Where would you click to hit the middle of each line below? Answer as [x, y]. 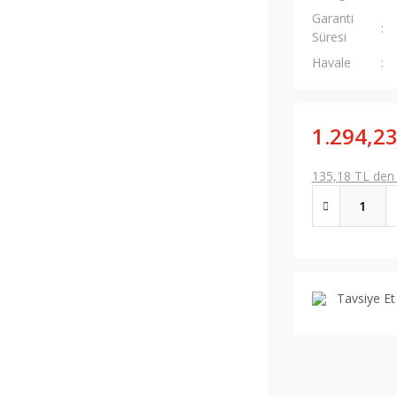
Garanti [332, 18]
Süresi [329, 37]
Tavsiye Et [366, 298]
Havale [331, 62]
